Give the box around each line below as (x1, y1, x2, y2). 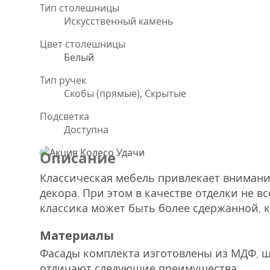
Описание (40, 147, 116, 168)
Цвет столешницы (40, 37, 125, 51)
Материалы (40, 227, 114, 243)
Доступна (64, 122, 108, 136)
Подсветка (40, 109, 89, 123)
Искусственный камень (64, 14, 174, 28)
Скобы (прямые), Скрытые (64, 86, 186, 100)
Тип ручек (40, 73, 86, 87)
